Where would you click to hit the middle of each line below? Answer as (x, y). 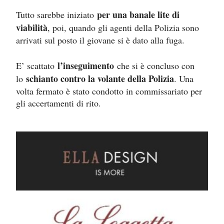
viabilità (32, 28)
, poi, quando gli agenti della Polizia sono (123, 28)
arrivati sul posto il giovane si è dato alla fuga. (100, 40)
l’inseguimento (86, 66)
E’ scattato (37, 66)
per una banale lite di (138, 15)
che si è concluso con (154, 66)
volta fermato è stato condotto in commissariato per (109, 91)
